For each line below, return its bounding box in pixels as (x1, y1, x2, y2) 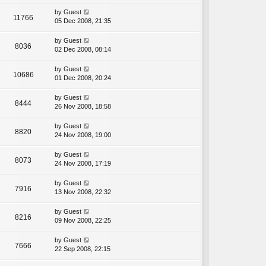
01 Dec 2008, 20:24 (55, 74, 111, 82)
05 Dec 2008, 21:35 (55, 17, 111, 25)
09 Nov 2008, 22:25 (55, 217, 111, 224)
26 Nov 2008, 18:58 (55, 103, 111, 110)
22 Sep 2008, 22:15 (55, 245, 110, 253)
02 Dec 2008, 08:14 (55, 46, 111, 53)
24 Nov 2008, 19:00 (55, 131, 111, 139)
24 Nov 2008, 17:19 (55, 160, 111, 167)
